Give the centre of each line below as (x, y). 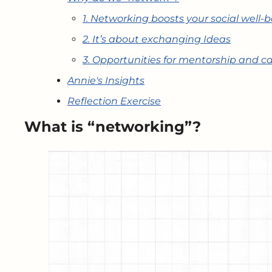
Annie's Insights (106, 80)
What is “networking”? (113, 127)
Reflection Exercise (114, 101)
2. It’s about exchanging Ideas (157, 39)
